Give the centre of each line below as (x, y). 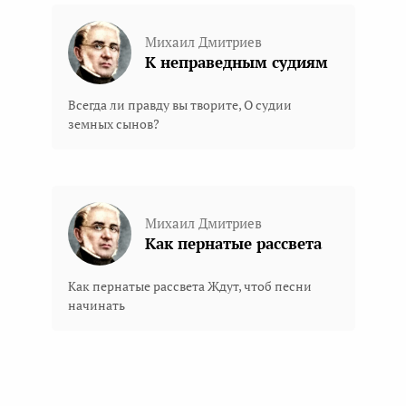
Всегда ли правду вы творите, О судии (179, 105)
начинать (96, 305)
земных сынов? (113, 124)
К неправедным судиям (236, 62)
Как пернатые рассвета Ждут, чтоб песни (189, 286)
